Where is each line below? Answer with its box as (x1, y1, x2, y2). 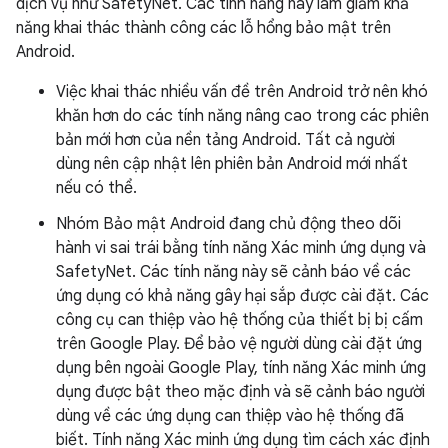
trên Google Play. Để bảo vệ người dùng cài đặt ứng (56, 334, 422, 354)
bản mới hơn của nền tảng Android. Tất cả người (56, 130, 395, 150)
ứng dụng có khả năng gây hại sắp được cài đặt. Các (56, 286, 429, 306)
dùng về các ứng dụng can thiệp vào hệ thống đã (56, 406, 404, 426)
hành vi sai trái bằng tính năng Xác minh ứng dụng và (56, 238, 426, 258)
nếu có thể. (56, 178, 137, 198)
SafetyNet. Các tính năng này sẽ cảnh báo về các (56, 262, 411, 282)
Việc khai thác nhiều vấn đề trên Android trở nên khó (56, 82, 428, 102)
